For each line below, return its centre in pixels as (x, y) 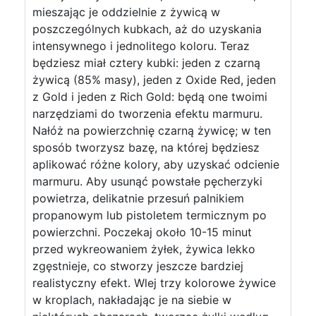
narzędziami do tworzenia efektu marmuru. (147, 114)
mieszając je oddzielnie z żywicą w (126, 12)
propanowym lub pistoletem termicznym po (150, 215)
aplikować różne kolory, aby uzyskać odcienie (156, 164)
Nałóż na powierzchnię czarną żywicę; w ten (152, 130)
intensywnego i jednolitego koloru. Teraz (141, 46)
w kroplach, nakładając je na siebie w (132, 300)
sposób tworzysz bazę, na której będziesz (146, 147)
